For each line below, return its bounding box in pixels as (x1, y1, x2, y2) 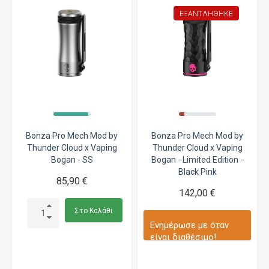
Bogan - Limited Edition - (151, 154, 243, 165)
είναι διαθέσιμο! (150, 231, 216, 243)
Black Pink (178, 166, 217, 177)
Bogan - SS (50, 154, 93, 165)
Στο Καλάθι (74, 206, 113, 215)
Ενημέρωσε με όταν (150, 219, 229, 231)
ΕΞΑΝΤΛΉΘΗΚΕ (180, 9, 233, 18)
